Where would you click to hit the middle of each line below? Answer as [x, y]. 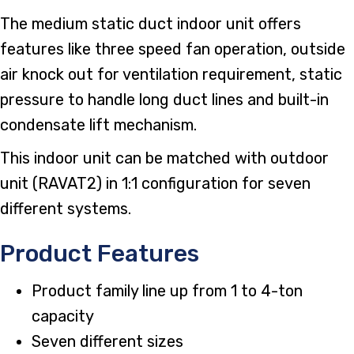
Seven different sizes [107, 341]
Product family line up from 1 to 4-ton [167, 290]
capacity [63, 316]
